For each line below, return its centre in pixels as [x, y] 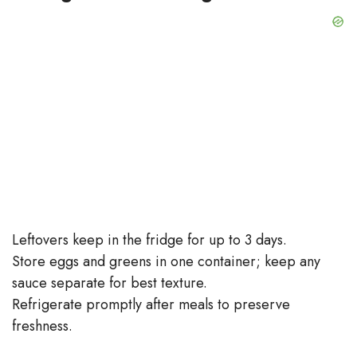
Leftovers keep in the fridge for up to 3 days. [149, 239]
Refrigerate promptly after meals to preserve [151, 304]
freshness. [42, 326]
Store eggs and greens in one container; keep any [166, 261]
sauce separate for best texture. [110, 282]
